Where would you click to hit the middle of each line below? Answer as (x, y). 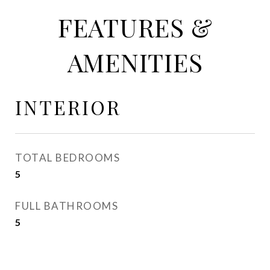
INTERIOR (68, 107)
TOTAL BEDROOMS (67, 158)
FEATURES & (135, 27)
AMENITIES (135, 62)
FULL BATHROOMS (67, 206)
